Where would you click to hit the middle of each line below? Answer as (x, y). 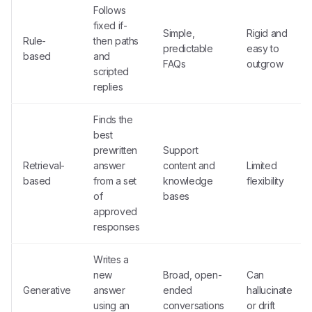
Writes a (111, 259)
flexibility (265, 181)
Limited (262, 165)
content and (189, 165)
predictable (188, 48)
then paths (116, 41)
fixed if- (110, 25)
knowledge (188, 181)
